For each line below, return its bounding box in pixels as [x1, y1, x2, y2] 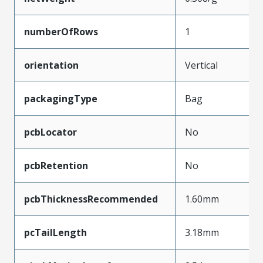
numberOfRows [24, 25, 98, 38]
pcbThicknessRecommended [24, 192, 158, 205]
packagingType [24, 92, 97, 105]
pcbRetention [24, 159, 88, 172]
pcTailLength [24, 225, 87, 239]
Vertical [185, 58, 218, 72]
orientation [24, 58, 79, 72]
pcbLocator [24, 125, 77, 139]
